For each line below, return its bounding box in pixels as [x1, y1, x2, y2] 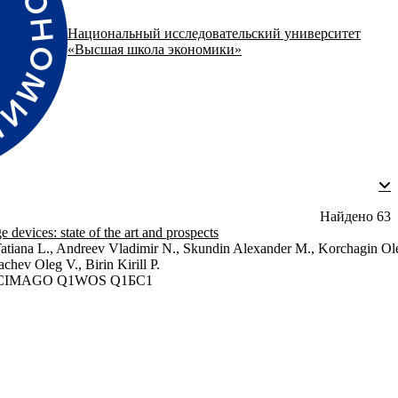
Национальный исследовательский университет [68, 26, 361, 42]
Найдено [320, 209, 373, 225]
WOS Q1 [75, 273, 128, 289]
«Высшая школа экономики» [68, 42, 242, 58]
